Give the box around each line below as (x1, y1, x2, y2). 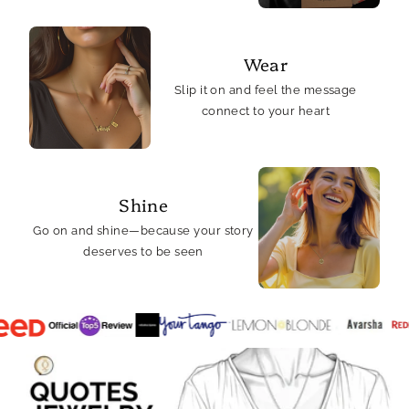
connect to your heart (201, 103, 330, 118)
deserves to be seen (83, 244, 204, 258)
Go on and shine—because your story (33, 223, 254, 237)
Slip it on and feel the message (173, 82, 357, 97)
